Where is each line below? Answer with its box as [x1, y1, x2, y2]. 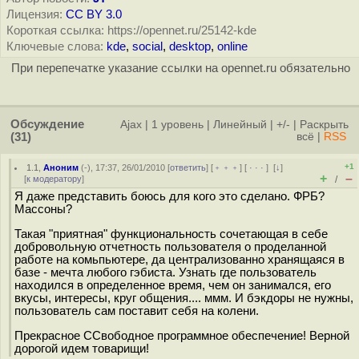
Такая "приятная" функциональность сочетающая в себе [14, 227, 328, 240]
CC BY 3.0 [66, 8, 122, 21]
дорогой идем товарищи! [14, 341, 149, 355]
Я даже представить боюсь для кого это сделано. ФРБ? [14, 190, 325, 203]
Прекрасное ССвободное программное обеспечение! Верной [14, 329, 349, 342]
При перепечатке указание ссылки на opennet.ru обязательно [10, 62, 350, 75]
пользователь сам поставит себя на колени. [14, 304, 259, 317]
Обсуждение [10, 118, 84, 131]
